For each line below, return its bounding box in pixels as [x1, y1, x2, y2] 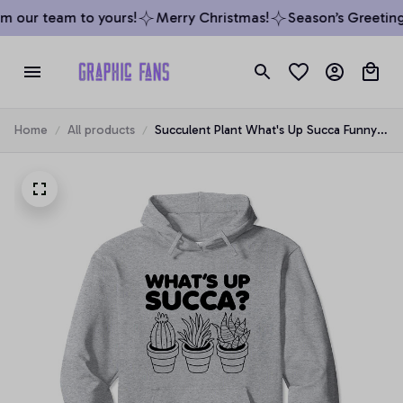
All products [67, 122, 135, 138]
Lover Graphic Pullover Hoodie [155, 142, 329, 157]
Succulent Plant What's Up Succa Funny [155, 122, 377, 138]
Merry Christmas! [148, 9, 262, 26]
